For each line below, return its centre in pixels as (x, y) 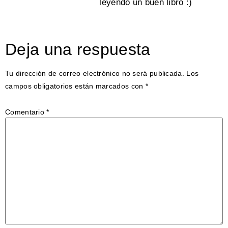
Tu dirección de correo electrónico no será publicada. (95, 74)
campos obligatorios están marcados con (75, 86)
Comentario (26, 112)
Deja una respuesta (78, 50)
